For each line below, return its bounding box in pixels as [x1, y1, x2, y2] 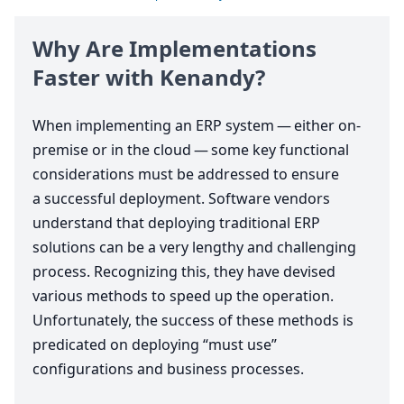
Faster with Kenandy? [32, 62, 265, 93]
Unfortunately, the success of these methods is [32, 310, 353, 331]
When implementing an [32, 115, 196, 136]
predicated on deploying [32, 335, 203, 355]
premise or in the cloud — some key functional [32, 140, 349, 161]
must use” [208, 335, 277, 355]
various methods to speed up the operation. [32, 286, 334, 307]
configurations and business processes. [32, 359, 304, 380]
